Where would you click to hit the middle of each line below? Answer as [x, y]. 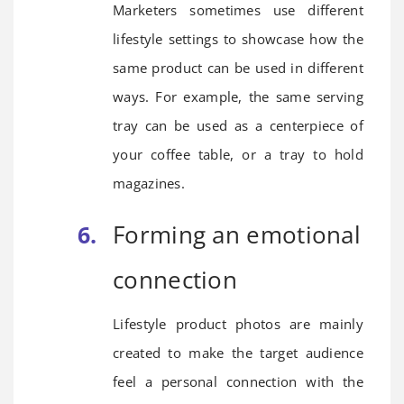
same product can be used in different [238, 67]
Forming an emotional [237, 234]
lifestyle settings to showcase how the [238, 38]
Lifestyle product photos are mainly [238, 323]
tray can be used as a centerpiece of [238, 125]
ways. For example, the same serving [238, 96]
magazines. [149, 183]
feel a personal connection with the [238, 381]
